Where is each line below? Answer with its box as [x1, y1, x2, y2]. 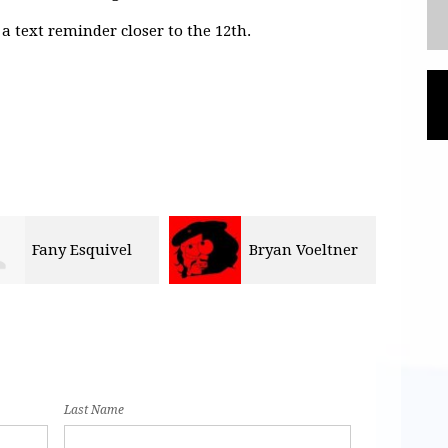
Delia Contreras [269, 240, 384, 259]
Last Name [64, 403, 124, 418]
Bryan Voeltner [53, 240, 163, 259]
